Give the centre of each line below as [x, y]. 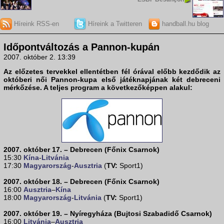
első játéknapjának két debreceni [159, 80]
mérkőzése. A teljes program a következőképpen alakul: [98, 88]
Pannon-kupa [74, 80]
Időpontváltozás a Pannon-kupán [81, 47]
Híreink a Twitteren [114, 23]
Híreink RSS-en [35, 23]
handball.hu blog [184, 23]
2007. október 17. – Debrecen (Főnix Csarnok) [81, 150]
